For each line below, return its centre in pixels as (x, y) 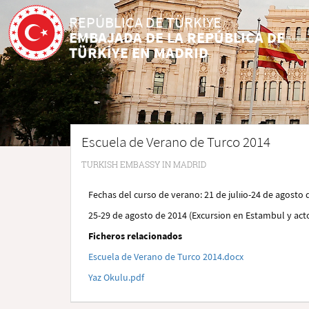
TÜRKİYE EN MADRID (139, 52)
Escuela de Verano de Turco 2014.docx (166, 257)
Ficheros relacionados (135, 236)
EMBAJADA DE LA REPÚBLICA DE (177, 37)
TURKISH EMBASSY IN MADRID (144, 164)
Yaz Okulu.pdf (116, 277)
